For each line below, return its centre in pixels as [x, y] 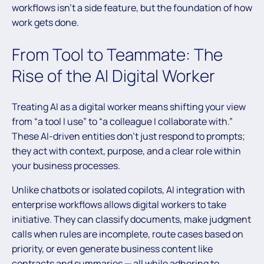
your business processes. [66, 166]
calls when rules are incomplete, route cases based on [128, 234]
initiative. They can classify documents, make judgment [131, 220]
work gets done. [45, 22]
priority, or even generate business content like [112, 249]
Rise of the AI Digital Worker [113, 76]
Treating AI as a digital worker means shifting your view [129, 107]
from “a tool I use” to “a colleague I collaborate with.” [122, 122]
